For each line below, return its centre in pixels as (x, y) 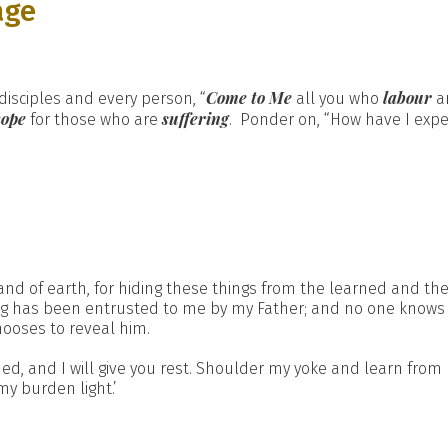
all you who (337, 98)
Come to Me (249, 97)
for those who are (94, 119)
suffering (195, 118)
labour (407, 97)
